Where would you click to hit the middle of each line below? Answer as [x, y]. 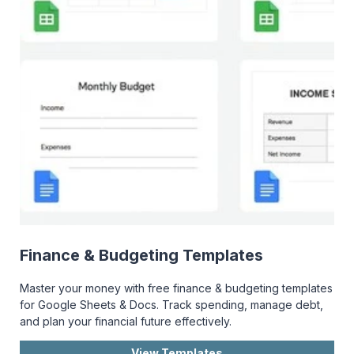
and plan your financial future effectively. [126, 322]
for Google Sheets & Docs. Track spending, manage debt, [171, 305]
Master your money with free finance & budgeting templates [176, 288]
